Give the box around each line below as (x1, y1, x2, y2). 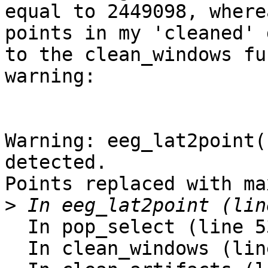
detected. (5, 151, 107, 173)
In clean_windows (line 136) (5, 237, 28, 260)
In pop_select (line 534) (5, 216, 28, 238)
